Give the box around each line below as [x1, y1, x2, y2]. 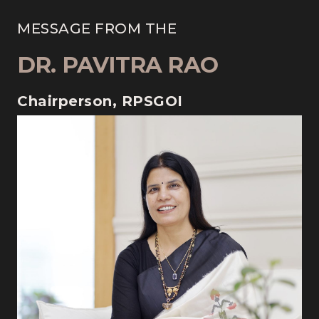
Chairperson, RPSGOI [17, 93, 183, 110]
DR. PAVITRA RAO [17, 51, 218, 78]
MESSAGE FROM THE [17, 20, 177, 37]
